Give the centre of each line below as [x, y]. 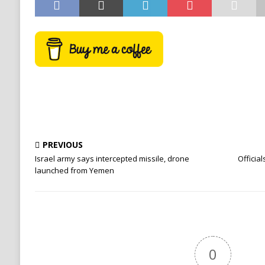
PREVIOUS [62, 145]
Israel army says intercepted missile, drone [112, 159]
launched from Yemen [74, 170]
